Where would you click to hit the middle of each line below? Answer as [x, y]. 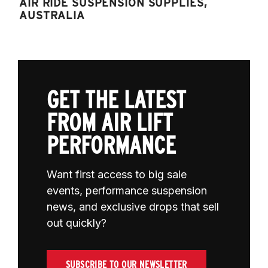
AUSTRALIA [52, 15]
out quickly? [77, 223]
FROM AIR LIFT [110, 122]
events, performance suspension [127, 190]
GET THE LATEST [116, 100]
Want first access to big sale [117, 174]
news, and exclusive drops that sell [133, 206]
